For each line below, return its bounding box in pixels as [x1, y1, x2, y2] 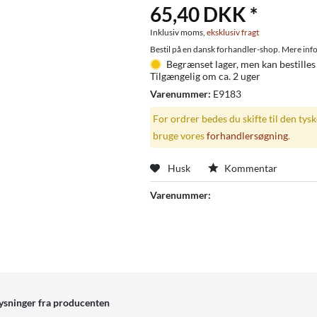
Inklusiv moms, [149, 27, 207, 38]
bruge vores [153, 129, 207, 142]
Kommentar [221, 161, 277, 174]
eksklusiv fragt [206, 27, 259, 38]
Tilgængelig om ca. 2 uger [149, 70, 260, 83]
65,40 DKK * [149, 2, 258, 27]
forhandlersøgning [207, 129, 289, 142]
